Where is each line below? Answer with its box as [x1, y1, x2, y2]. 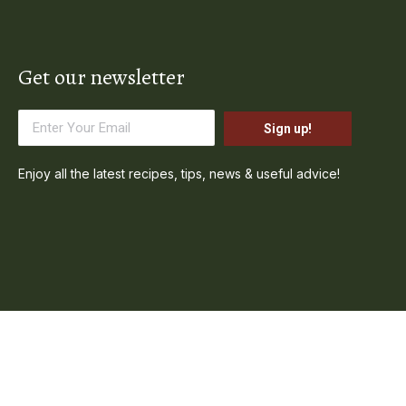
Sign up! [263, 121, 312, 136]
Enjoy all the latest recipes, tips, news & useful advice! [17, 165, 340, 181]
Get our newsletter [17, 62, 185, 92]
